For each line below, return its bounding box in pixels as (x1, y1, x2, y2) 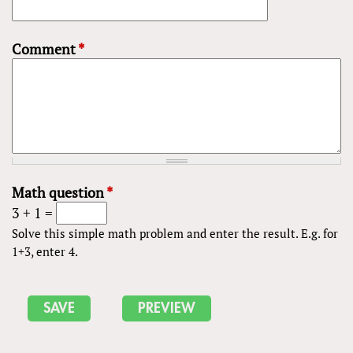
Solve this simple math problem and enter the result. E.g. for (12, 225, 338, 242)
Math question (12, 183, 106, 203)
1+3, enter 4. (12, 243, 78, 260)
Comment (12, 39, 78, 59)
